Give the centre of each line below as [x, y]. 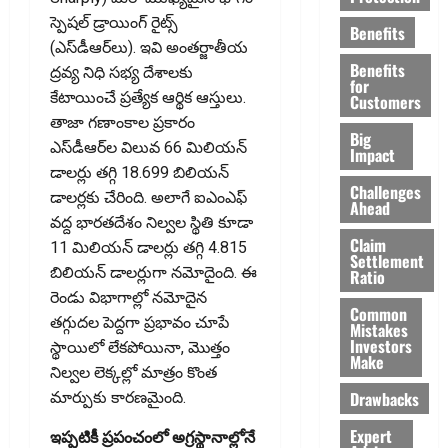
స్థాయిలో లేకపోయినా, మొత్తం [140, 347]
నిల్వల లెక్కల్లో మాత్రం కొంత [133, 372]
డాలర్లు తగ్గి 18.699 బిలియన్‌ [139, 172]
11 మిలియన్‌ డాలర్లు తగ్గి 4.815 [148, 247]
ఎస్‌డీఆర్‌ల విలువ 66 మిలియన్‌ [148, 147]
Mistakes [378, 329]
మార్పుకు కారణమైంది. [118, 397]
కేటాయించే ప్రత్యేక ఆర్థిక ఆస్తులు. [148, 97]
